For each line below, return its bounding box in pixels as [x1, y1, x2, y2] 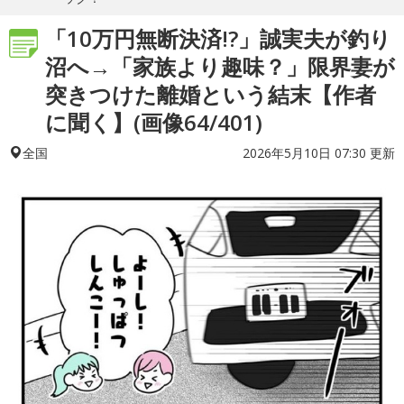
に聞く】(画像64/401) [45, 107, 262, 137]
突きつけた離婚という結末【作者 [45, 79, 376, 109]
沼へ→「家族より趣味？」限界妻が [45, 51, 395, 81]
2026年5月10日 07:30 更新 [243, 143, 395, 161]
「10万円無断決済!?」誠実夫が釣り [45, 23, 391, 53]
